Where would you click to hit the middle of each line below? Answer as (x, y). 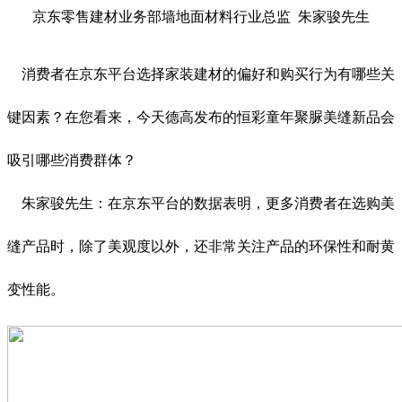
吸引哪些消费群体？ (72, 161)
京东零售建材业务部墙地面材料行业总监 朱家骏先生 (201, 17)
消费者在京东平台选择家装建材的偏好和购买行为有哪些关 (201, 74)
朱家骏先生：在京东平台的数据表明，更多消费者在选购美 (201, 204)
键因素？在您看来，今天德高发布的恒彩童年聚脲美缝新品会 (201, 118)
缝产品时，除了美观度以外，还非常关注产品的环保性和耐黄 (201, 247)
